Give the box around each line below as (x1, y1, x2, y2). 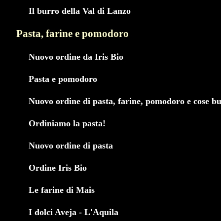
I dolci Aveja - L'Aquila (29, 207, 118, 217)
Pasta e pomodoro (29, 74, 97, 84)
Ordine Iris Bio (29, 163, 87, 173)
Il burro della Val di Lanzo (29, 5, 131, 16)
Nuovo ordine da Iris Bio (29, 52, 123, 62)
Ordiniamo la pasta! (29, 118, 106, 129)
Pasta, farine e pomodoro (16, 28, 129, 40)
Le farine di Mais (29, 185, 95, 195)
